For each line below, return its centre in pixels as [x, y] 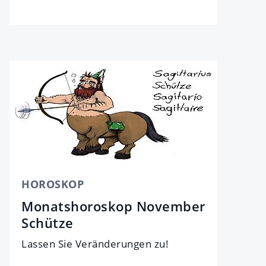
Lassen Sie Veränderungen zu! [95, 244]
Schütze [47, 223]
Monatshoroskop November [113, 206]
